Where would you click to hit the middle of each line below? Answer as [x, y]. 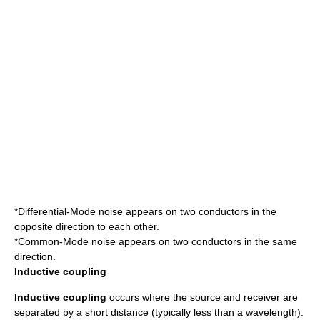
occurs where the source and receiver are [202, 297]
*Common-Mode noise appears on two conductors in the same [156, 241]
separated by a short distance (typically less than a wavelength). [159, 312]
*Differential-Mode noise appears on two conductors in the [145, 211]
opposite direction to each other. [87, 226]
